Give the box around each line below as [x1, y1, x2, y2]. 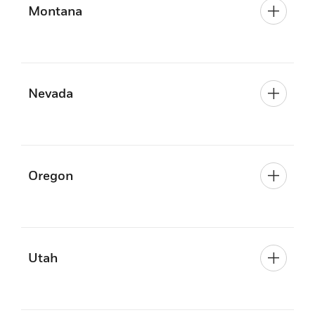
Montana [28, 4, 82, 18]
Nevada [28, 86, 73, 101]
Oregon [28, 168, 73, 183]
